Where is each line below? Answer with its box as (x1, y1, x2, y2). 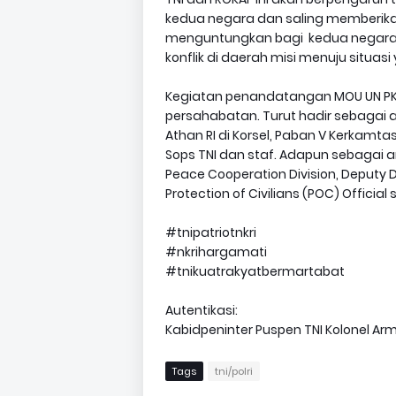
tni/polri (215, 363, 253, 378)
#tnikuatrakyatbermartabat (165, 262, 345, 280)
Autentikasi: (165, 301, 238, 319)
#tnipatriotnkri (165, 223, 256, 241)
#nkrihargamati (165, 242, 267, 261)
